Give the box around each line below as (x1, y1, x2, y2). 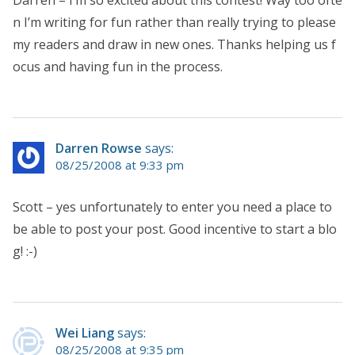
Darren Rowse (55, 139, 142, 157)
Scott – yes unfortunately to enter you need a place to (13, 197, 332, 216)
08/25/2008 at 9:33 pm (55, 156, 184, 173)
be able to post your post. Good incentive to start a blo (13, 219, 337, 238)
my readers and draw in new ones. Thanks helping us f (13, 35, 336, 53)
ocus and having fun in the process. (13, 57, 223, 75)
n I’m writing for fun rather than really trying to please (13, 13, 336, 31)
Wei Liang (55, 323, 114, 342)
